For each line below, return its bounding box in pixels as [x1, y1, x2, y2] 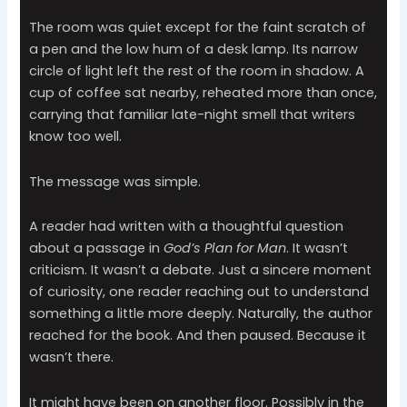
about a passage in [29, 239, 164, 258]
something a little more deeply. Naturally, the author [29, 304, 373, 323]
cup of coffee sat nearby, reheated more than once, [29, 84, 378, 103]
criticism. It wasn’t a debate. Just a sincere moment [29, 261, 372, 280]
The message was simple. [29, 172, 202, 191]
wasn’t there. [29, 348, 114, 367]
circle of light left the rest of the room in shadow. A [29, 62, 365, 81]
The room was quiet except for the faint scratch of [29, 18, 367, 37]
